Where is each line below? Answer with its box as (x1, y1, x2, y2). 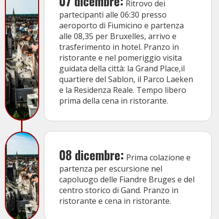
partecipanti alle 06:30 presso (59, 9, 167, 21)
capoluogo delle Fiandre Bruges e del (59, 174, 195, 185)
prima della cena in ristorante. (59, 95, 168, 107)
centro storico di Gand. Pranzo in (59, 185, 178, 196)
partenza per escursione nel (59, 163, 162, 175)
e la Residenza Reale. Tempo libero (59, 85, 186, 96)
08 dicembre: (59, 146, 124, 164)
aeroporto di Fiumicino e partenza (59, 20, 184, 31)
